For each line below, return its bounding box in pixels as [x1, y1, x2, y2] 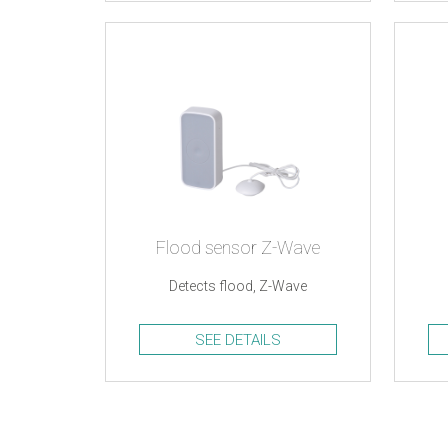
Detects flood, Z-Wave [169, 278, 308, 294]
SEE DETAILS [195, 331, 282, 349]
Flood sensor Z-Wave [156, 237, 321, 258]
